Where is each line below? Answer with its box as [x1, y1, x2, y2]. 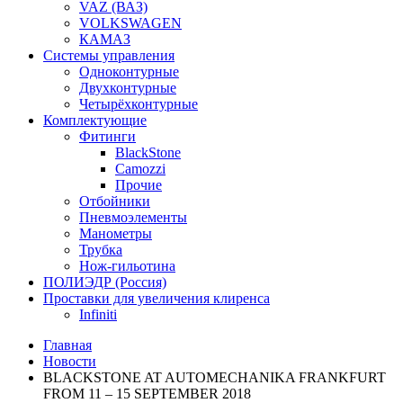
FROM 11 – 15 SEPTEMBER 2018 [43, 386, 251, 401]
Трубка [79, 242, 122, 257]
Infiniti [79, 307, 117, 322]
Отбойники [79, 193, 150, 209]
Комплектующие [43, 112, 147, 128]
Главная [43, 337, 92, 353]
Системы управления [43, 48, 175, 63]
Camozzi [115, 161, 166, 176]
